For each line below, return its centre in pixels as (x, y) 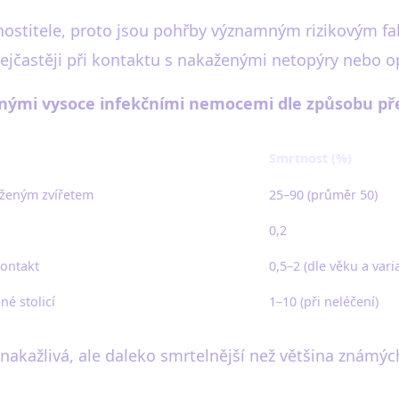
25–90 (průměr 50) (323, 195)
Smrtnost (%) (310, 158)
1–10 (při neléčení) (324, 301)
